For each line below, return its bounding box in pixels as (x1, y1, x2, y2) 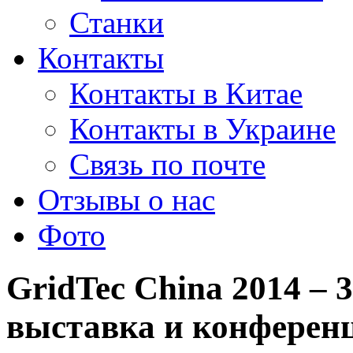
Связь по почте (69, 147, 266, 181)
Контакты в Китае (69, 76, 303, 110)
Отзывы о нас (38, 182, 215, 217)
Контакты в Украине (69, 111, 336, 146)
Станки (69, 5, 164, 39)
